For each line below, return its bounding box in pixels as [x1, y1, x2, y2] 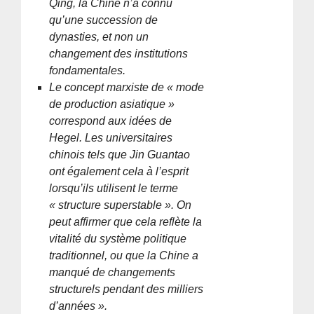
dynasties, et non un [49, 30, 149, 43]
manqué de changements [49, 266, 176, 278]
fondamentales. [49, 64, 126, 76]
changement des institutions [49, 47, 189, 60]
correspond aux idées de [49, 114, 172, 127]
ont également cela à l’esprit [49, 165, 189, 177]
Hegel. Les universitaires [49, 131, 173, 144]
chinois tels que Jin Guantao [49, 148, 191, 161]
